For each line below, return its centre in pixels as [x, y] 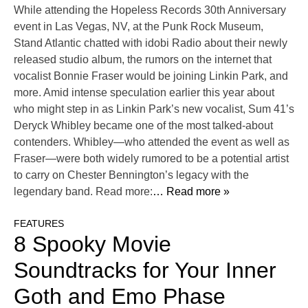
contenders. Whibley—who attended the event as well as [152, 142]
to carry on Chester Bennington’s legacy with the [131, 175]
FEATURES [39, 224]
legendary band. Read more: [83, 192]
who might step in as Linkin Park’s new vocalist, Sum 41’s [154, 109]
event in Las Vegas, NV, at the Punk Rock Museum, [139, 27]
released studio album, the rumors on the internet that [143, 60]
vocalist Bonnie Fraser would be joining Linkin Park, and [151, 76]
